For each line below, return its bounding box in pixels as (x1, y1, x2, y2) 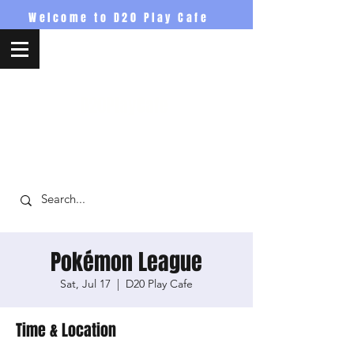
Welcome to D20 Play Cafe (28, 9, 209, 26)
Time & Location (16, 318, 116, 342)
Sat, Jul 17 (60, 277, 111, 291)
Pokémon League (51, 246, 202, 278)
